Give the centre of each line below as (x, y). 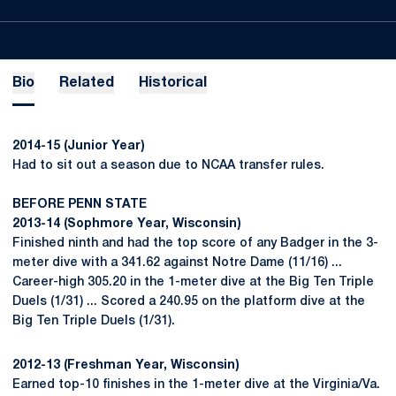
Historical (173, 83)
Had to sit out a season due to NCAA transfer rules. (168, 166)
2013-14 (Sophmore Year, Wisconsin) (127, 224)
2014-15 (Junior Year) (79, 146)
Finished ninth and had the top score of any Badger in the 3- (195, 244)
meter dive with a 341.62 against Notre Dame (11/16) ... (177, 263)
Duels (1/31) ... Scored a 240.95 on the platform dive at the (189, 302)
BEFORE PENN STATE (80, 205)
